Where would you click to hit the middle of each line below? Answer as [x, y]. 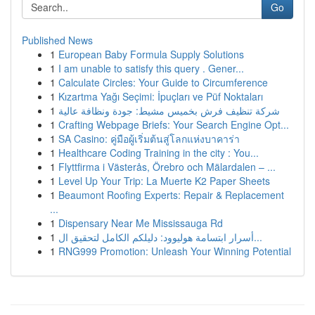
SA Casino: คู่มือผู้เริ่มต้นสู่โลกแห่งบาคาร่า [149, 139]
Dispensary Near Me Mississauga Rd [141, 223]
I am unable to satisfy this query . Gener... [151, 68]
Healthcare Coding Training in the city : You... [159, 153]
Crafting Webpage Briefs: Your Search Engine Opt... [174, 124]
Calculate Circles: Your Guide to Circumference [163, 82]
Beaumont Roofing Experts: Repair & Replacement [171, 195]
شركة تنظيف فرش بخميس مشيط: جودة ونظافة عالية [169, 110]
